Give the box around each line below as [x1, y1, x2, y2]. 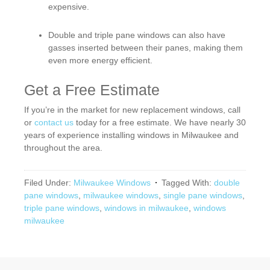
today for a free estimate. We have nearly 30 [74, 118, 246, 127]
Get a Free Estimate [24, 81, 160, 98]
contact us [34, 118, 74, 127]
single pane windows [163, 190, 242, 200]
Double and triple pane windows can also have [48, 30, 225, 40]
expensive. [48, 2, 89, 11]
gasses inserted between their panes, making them [48, 43, 243, 52]
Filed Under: [24, 178, 74, 187]
